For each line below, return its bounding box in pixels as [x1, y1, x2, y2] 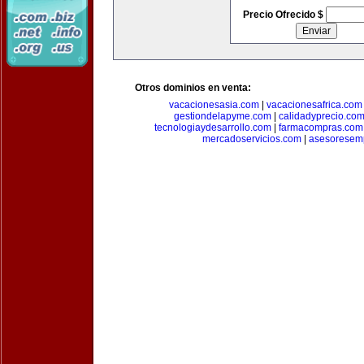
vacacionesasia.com [169, 99, 259, 110]
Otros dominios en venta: [135, 82, 251, 93]
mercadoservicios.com [201, 133, 301, 145]
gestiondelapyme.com [174, 110, 271, 122]
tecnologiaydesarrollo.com [154, 122, 271, 133]
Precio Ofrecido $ [242, 9, 326, 20]
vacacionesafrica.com [266, 99, 362, 110]
